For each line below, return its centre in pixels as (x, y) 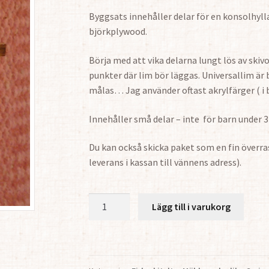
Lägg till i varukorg (191, 206)
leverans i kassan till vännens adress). (165, 162)
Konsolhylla (113, 215)
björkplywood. (118, 32)
